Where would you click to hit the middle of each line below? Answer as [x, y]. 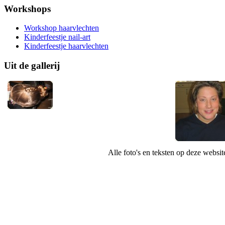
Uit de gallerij [32, 66]
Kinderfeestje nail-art [57, 37]
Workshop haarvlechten [62, 28]
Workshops [27, 9]
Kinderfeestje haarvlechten [66, 46]
